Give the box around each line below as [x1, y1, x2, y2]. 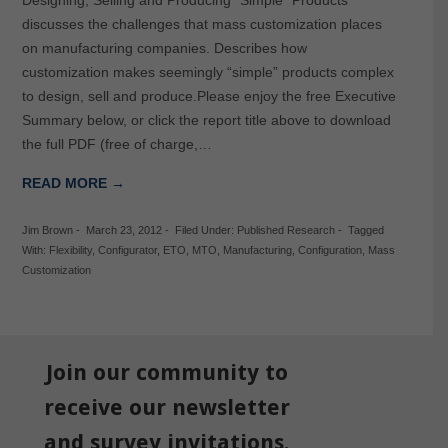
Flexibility [48, 243, 92, 256]
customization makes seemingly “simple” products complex [21, 63, 394, 80]
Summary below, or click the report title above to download [21, 111, 391, 128]
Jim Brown [21, 223, 73, 236]
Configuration [297, 243, 362, 256]
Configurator [97, 243, 157, 256]
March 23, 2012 [85, 223, 162, 236]
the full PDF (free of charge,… [21, 135, 212, 152]
